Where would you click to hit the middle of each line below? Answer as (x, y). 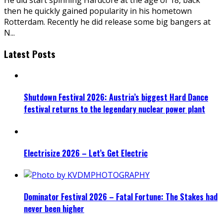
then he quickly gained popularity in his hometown (98, 11)
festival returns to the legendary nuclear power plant (114, 109)
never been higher (54, 209)
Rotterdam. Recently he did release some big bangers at (107, 22)
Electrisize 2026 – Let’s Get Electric (86, 153)
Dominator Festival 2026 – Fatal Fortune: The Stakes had (121, 197)
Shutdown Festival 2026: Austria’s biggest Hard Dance (116, 97)
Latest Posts (30, 54)
